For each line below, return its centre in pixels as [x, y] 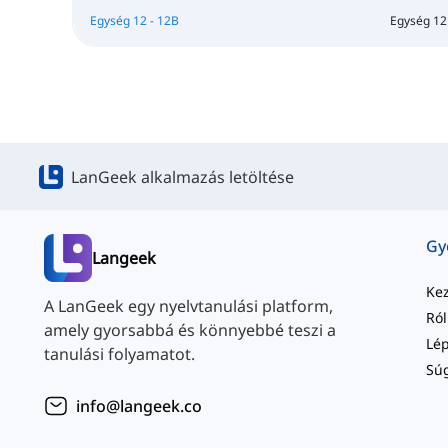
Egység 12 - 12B [134, 20]
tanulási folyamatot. [119, 354]
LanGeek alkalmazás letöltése [182, 176]
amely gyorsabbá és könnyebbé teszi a [190, 330]
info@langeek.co [139, 406]
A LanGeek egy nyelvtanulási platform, [188, 306]
